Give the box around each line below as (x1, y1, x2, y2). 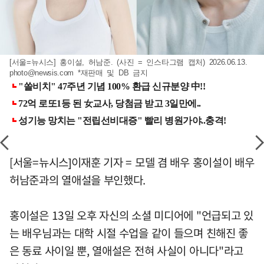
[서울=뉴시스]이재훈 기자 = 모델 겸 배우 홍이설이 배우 (9, 154, 255, 171)
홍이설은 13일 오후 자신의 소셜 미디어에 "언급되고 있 (9, 207, 253, 224)
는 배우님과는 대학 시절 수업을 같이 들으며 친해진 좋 (9, 225, 249, 242)
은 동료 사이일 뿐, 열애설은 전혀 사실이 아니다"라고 (9, 242, 244, 259)
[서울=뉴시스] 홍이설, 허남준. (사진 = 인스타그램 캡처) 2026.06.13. (9, 58, 247, 67)
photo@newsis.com (9, 68, 74, 78)
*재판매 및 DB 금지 (74, 68, 148, 78)
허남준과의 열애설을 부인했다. (9, 171, 146, 189)
